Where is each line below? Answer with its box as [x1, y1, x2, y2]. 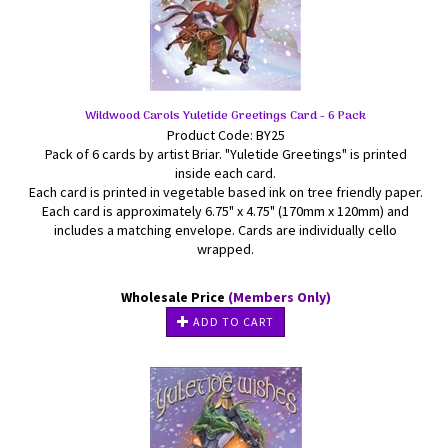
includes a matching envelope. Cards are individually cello [54, 221, 397, 239]
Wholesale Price [120, 288, 228, 306]
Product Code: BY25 [166, 126, 285, 144]
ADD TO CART [190, 314, 274, 329]
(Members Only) [227, 288, 331, 306]
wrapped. [197, 240, 254, 258]
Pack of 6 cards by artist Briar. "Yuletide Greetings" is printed [44, 145, 407, 163]
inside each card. [175, 164, 276, 182]
